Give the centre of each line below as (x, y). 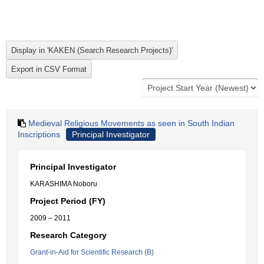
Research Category (68, 235)
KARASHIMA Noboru (64, 184)
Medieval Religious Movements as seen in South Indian (131, 123)
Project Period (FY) (68, 201)
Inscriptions (39, 134)
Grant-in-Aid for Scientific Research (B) (92, 252)
